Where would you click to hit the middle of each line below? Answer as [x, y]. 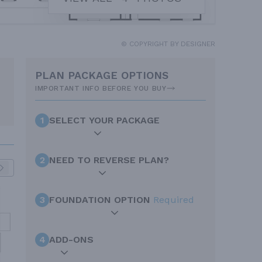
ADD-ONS [71, 239]
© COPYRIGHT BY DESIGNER [168, 44]
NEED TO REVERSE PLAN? [109, 160]
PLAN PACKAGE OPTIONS [102, 75]
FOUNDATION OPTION [101, 199]
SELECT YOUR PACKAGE [104, 120]
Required [174, 199]
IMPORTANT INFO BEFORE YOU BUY [101, 88]
